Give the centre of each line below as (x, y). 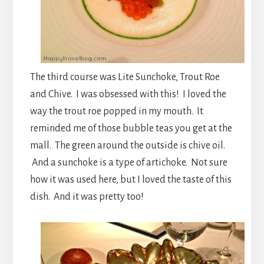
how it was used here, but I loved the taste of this (131, 180)
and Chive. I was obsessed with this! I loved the (128, 95)
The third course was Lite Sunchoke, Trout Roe (125, 77)
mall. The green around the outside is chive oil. (127, 146)
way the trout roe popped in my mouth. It (116, 112)
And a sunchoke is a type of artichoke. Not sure (128, 163)
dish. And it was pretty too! (87, 197)
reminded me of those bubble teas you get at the (131, 129)
